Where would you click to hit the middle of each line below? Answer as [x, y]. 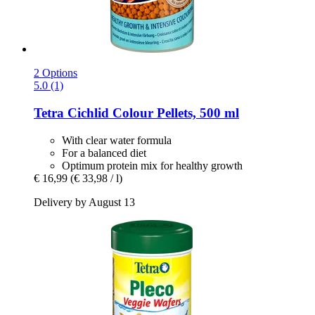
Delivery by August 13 [84, 202]
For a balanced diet [104, 153]
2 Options [56, 73]
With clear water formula [117, 140]
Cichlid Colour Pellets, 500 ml [152, 112]
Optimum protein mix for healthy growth [152, 165]
